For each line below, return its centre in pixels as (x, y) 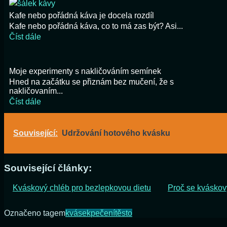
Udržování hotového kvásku (116, 133)
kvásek (78, 213)
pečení (103, 213)
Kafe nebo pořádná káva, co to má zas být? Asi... (96, 26)
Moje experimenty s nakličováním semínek (85, 71)
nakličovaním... (36, 91)
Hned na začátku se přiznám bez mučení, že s (91, 82)
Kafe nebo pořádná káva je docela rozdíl (82, 15)
